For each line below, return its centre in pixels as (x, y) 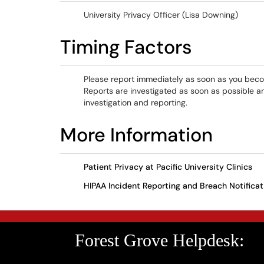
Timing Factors (126, 47)
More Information (136, 135)
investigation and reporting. (136, 103)
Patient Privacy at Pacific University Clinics (168, 167)
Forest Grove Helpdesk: (159, 240)
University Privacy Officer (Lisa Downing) (161, 15)
